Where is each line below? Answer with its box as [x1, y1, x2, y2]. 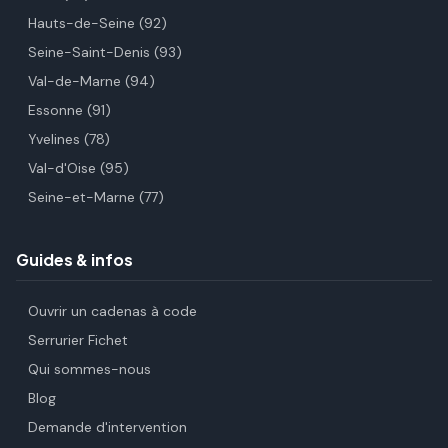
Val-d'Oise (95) [28, 159, 129, 177]
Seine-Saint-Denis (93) [28, 43, 182, 61]
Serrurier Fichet [28, 331, 128, 349]
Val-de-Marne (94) [28, 72, 155, 90]
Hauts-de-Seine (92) [28, 14, 167, 32]
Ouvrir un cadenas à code [28, 302, 197, 320]
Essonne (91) [28, 101, 111, 119]
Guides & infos [16, 249, 133, 270]
